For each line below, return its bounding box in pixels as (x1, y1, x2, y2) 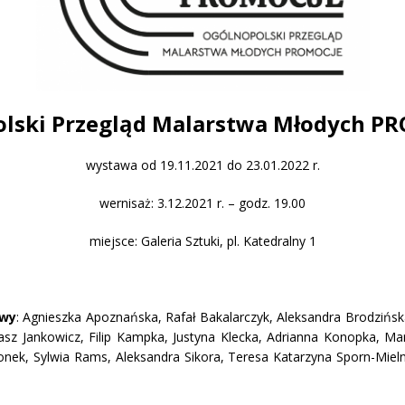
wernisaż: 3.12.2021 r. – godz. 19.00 (99, 194, 306, 212)
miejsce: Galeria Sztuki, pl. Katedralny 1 (89, 232, 316, 250)
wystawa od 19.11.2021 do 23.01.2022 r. (85, 156, 320, 174)
